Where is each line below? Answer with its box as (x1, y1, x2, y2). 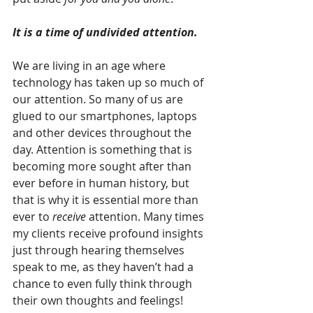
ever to (13, 209, 52, 225)
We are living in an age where (13, 58, 168, 74)
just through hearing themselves (13, 242, 187, 259)
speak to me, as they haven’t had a (13, 259, 196, 275)
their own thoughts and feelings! (13, 293, 186, 309)
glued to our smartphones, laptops (13, 108, 200, 124)
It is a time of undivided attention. (13, 24, 201, 41)
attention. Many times (86, 209, 207, 225)
